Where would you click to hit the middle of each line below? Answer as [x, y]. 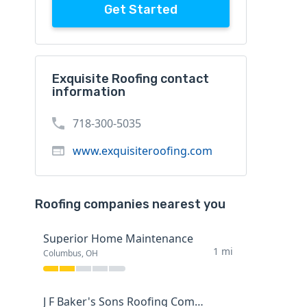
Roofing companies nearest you [130, 205]
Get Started [140, 10]
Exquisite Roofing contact [130, 79]
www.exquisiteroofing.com [142, 151]
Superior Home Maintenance [118, 239]
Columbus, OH [70, 254]
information [88, 92]
